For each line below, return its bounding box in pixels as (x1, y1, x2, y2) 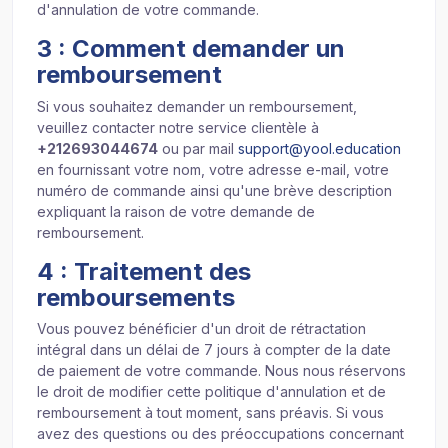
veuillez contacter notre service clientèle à (37, 118, 319, 136)
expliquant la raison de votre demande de (37, 202, 315, 220)
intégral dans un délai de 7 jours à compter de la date (37, 340, 391, 358)
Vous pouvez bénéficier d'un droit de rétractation (37, 319, 366, 337)
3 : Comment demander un (37, 34, 345, 64)
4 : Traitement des (37, 256, 251, 286)
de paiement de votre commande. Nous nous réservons (37, 361, 406, 379)
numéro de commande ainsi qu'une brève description (37, 181, 392, 199)
